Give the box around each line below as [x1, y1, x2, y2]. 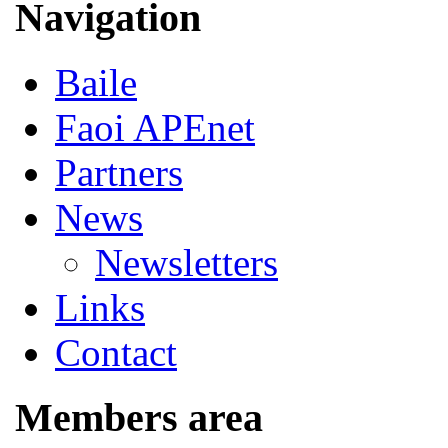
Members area [15, 394, 263, 440]
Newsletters [95, 241, 278, 285]
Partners [55, 151, 183, 195]
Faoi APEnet [55, 106, 255, 150]
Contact [55, 331, 177, 375]
